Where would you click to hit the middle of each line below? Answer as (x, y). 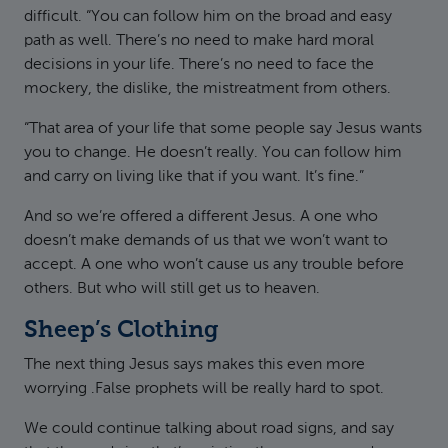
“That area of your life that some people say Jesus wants (223, 129)
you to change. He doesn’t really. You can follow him (213, 153)
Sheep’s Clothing (121, 330)
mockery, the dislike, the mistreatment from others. (207, 89)
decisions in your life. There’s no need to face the (199, 65)
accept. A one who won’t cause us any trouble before (214, 265)
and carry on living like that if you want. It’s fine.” (194, 177)
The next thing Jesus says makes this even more (194, 365)
